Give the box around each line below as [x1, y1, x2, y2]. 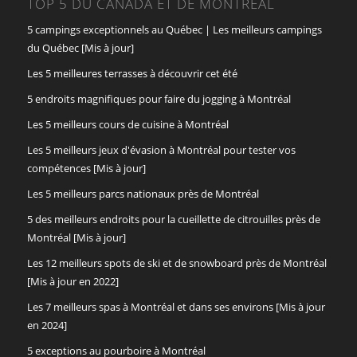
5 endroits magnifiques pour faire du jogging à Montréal [26, 91, 291, 106]
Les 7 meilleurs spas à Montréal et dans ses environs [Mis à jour [26, 299, 325, 314]
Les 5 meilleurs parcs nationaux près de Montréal [26, 186, 259, 201]
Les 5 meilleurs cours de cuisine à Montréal [26, 116, 229, 131]
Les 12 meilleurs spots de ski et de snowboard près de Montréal [26, 255, 327, 270]
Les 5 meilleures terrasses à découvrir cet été [26, 65, 237, 80]
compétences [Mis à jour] [26, 160, 146, 175]
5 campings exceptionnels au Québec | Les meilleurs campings [26, 22, 322, 37]
